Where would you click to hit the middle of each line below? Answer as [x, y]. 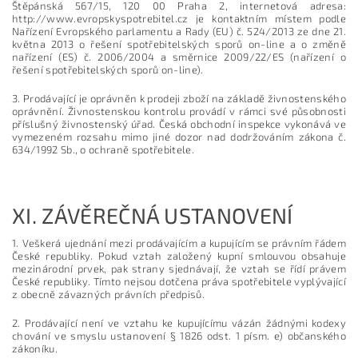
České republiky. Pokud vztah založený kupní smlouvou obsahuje [179, 255]
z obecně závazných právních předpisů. [108, 294]
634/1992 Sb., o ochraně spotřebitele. [103, 149]
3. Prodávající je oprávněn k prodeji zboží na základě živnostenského [179, 98]
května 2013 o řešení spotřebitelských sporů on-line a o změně [179, 44]
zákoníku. [35, 348]
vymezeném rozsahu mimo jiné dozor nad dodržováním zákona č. [179, 136]
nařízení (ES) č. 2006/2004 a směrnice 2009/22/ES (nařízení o [179, 56]
